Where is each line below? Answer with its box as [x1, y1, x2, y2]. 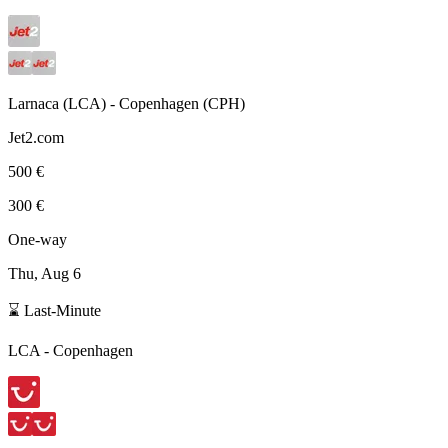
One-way [8, 230, 67, 248]
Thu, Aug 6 [8, 264, 81, 282]
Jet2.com [8, 128, 64, 146]
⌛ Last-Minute [8, 301, 101, 319]
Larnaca [8, 94, 59, 112]
